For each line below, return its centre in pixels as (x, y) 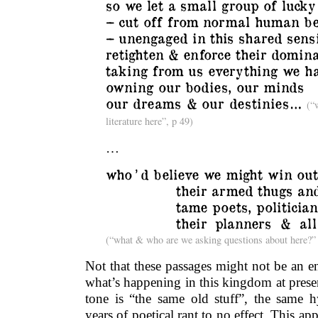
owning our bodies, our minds (204, 87)
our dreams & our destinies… (206, 103)
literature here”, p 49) (149, 121)
